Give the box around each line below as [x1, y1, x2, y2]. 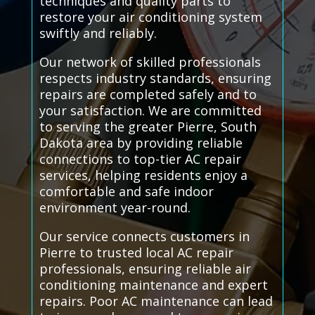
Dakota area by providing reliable [39, 134, 243, 152]
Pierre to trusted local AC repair [39, 244, 233, 262]
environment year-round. [39, 199, 191, 217]
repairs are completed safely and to [39, 86, 257, 103]
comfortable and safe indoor [39, 183, 214, 200]
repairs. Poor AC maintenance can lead [39, 292, 273, 310]
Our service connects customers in [39, 228, 250, 245]
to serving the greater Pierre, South [39, 118, 257, 136]
